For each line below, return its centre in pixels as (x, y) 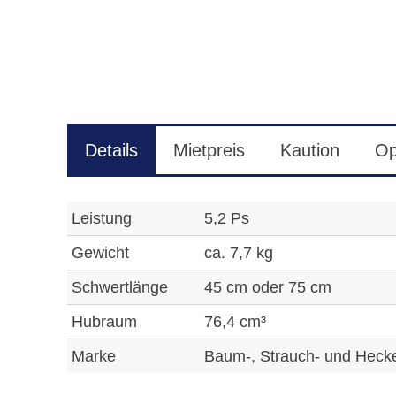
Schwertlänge (119, 287)
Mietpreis (209, 150)
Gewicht (100, 252)
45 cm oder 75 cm (267, 287)
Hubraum (104, 321)
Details (111, 150)
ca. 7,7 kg (238, 252)
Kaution (309, 150)
